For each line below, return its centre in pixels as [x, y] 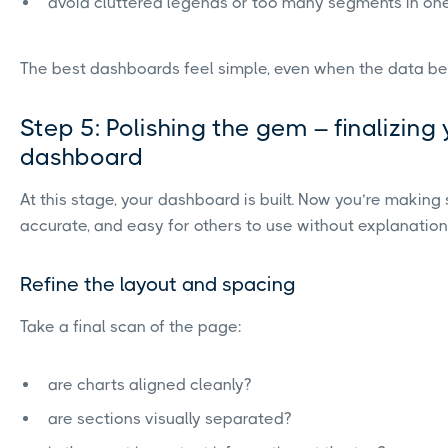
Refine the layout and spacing [158, 284]
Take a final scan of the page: [131, 326]
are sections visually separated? [169, 418]
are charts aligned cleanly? [149, 384]
